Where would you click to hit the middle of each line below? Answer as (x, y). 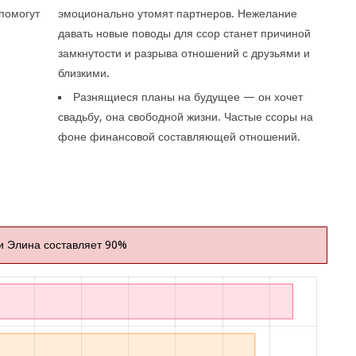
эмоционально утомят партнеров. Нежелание (178, 14)
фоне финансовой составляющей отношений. (180, 137)
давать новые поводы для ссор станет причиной (185, 33)
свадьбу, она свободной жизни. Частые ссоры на (186, 117)
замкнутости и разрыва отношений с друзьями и (184, 53)
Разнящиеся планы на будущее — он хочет (188, 97)
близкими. (84, 73)
